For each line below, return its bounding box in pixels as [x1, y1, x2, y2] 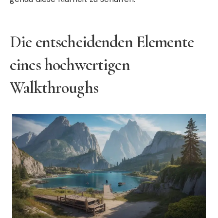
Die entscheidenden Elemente [10, 32, 194, 52]
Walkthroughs [10, 77, 98, 98]
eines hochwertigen [10, 54, 130, 75]
